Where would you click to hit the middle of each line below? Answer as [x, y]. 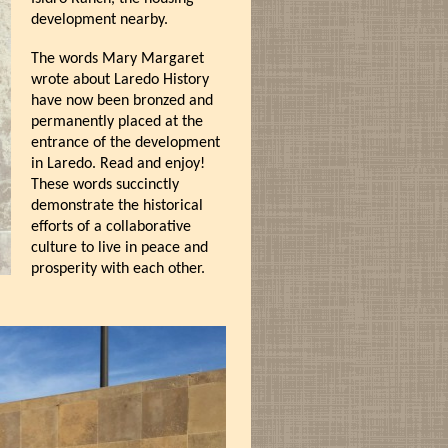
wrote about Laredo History [119, 80]
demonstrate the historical [116, 206]
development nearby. [99, 20]
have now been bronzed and [121, 101]
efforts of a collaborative [110, 227]
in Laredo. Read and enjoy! [117, 164]
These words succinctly [104, 185]
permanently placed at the [116, 122]
